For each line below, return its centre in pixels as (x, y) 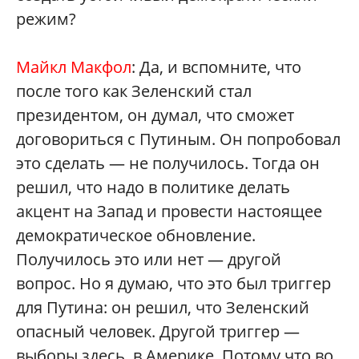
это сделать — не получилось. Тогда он (168, 163)
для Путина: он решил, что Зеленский (163, 307)
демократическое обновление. (136, 235)
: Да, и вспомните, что (216, 67)
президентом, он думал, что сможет (155, 115)
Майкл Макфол (74, 67)
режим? (46, 19)
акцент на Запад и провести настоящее (169, 211)
